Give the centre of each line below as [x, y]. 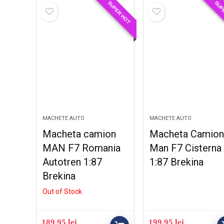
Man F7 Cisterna [186, 148]
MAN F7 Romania [82, 148]
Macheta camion [79, 134]
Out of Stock [62, 191]
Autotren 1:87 [72, 162]
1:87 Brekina [177, 162]
